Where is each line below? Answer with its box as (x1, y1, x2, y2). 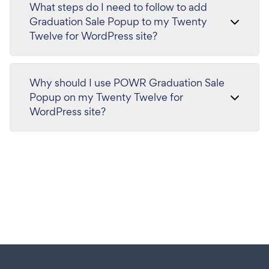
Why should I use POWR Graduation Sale (29, 76, 225, 89)
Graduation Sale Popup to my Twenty (29, 14, 207, 28)
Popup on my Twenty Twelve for (29, 90, 183, 104)
